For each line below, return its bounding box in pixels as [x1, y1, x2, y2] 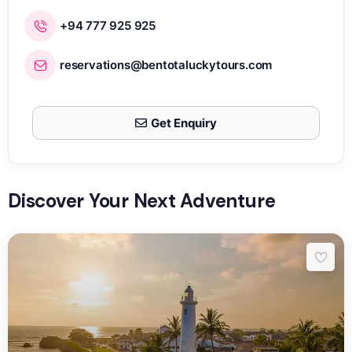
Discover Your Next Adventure [8, 188, 276, 213]
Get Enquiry [151, 115, 217, 130]
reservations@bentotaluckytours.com [60, 57, 273, 73]
